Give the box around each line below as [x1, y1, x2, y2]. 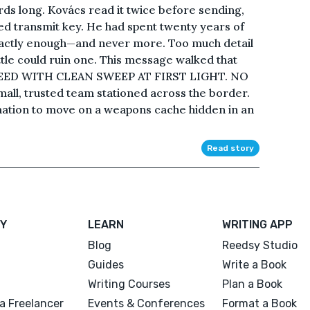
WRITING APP [221, 217, 293, 231]
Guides [88, 257, 125, 271]
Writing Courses [88, 277, 171, 291]
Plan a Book [221, 277, 282, 291]
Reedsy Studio [221, 238, 298, 252]
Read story [206, 143, 254, 153]
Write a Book [221, 257, 286, 271]
